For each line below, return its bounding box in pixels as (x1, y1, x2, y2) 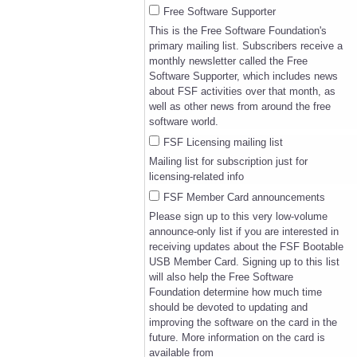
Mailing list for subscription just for (148, 155, 308, 167)
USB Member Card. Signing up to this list (148, 255, 339, 268)
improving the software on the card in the (148, 316, 337, 328)
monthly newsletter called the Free (148, 54, 308, 67)
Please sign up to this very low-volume (148, 210, 328, 222)
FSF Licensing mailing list (163, 135, 283, 148)
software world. (148, 115, 218, 127)
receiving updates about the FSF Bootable (148, 240, 343, 253)
